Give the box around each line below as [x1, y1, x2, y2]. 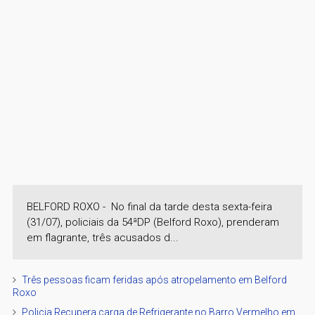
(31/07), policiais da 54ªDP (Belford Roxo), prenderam [26, 215, 279, 229]
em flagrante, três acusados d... [26, 231, 179, 244]
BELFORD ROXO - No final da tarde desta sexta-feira [26, 200, 272, 213]
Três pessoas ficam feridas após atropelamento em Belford [21, 274, 287, 285]
